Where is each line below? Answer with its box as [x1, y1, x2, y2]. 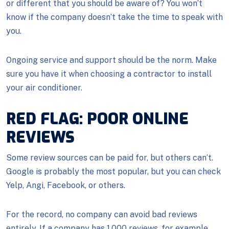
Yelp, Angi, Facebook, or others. [6, 180, 125, 190]
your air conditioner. [6, 83, 82, 93]
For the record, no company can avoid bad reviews [6, 210, 197, 219]
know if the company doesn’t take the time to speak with [6, 12, 223, 22]
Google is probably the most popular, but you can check [6, 167, 221, 176]
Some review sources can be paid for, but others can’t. [6, 153, 213, 163]
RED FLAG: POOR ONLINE [6, 109, 189, 129]
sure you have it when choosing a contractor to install [6, 69, 212, 79]
